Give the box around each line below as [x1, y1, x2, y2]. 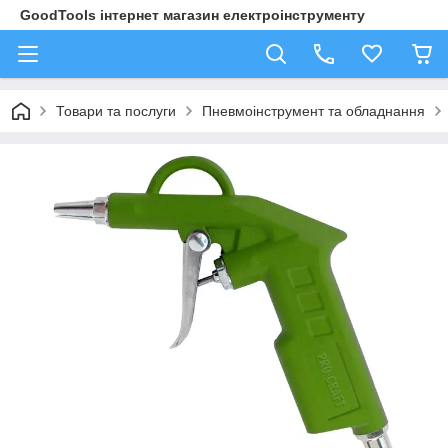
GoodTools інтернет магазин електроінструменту [20, 7, 365, 23]
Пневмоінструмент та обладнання [202, 103, 425, 119]
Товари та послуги [56, 103, 176, 119]
